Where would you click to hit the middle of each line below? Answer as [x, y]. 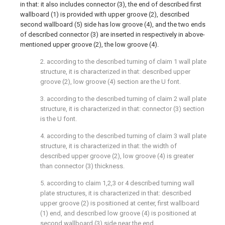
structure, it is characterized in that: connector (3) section [122, 109]
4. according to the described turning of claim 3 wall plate [123, 136]
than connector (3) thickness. [82, 166]
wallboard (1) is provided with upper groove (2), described [105, 14]
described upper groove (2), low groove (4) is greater [117, 156]
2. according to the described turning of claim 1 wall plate [123, 62]
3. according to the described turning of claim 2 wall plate [123, 99]
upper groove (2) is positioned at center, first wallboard [120, 203]
